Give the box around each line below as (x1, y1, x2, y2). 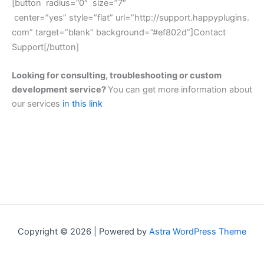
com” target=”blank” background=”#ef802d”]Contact (12, 27, 226, 38)
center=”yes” (12, 12, 69, 24)
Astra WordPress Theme (149, 226, 246, 237)
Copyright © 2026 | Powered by (18, 226, 149, 237)
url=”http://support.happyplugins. (113, 12, 249, 24)
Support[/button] (12, 42, 79, 53)
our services (12, 98, 62, 110)
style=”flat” (69, 12, 113, 24)
